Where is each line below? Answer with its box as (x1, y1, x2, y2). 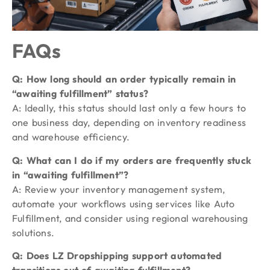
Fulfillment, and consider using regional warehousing (12, 212, 248, 224)
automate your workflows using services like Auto (12, 197, 235, 210)
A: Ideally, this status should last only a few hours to (12, 102, 246, 115)
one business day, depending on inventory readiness (12, 116, 246, 129)
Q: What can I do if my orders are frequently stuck (12, 154, 252, 166)
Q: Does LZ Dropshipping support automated (12, 250, 222, 262)
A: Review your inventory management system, (12, 183, 225, 195)
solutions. (12, 226, 54, 239)
